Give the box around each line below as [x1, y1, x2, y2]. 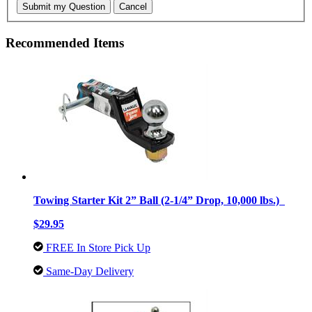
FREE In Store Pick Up [43, 241, 150, 253]
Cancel [119, 1, 147, 13]
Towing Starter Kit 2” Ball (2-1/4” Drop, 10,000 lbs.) [33, 194, 285, 206]
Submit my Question [22, 1, 105, 13]
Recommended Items [6, 35, 124, 50]
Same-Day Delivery [43, 265, 134, 277]
